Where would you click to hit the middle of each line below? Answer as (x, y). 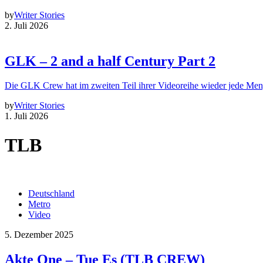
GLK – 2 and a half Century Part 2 (110, 61)
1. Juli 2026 (26, 116)
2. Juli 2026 (26, 25)
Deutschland (51, 194)
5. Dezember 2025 (39, 235)
